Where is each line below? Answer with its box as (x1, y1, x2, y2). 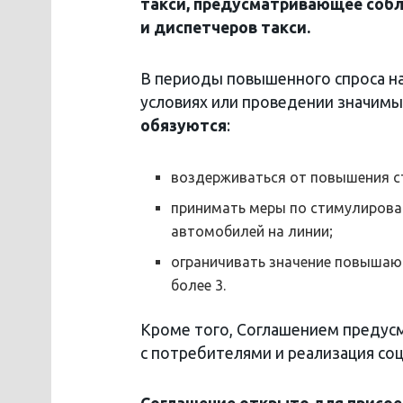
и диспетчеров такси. (140, 18, 310, 36)
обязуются (140, 116, 227, 134)
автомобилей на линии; (171, 222, 334, 239)
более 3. (171, 276, 227, 293)
